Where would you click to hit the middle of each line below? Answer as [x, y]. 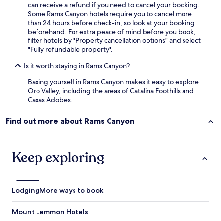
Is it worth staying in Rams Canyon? [77, 66]
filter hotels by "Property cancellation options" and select [114, 41]
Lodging [26, 191]
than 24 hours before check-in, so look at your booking [111, 23]
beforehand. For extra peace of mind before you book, [112, 32]
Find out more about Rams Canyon [70, 121]
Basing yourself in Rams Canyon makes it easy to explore [113, 82]
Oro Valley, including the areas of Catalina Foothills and [111, 91]
